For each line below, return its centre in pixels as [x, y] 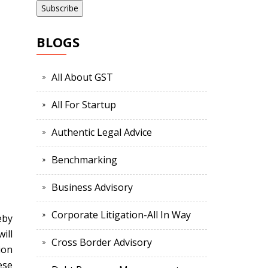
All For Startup [84, 105]
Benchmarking [84, 160]
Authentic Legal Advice [102, 133]
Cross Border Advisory [102, 243]
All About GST [82, 77]
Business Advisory [92, 188]
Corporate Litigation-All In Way [121, 215]
